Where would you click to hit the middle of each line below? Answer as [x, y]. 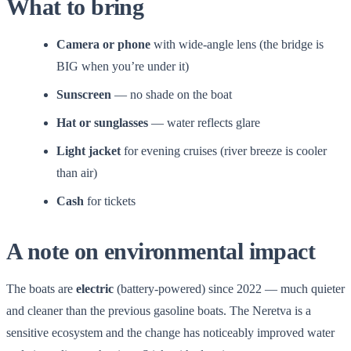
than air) [77, 172]
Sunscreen [84, 94]
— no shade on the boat [172, 94]
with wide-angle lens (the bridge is [237, 44]
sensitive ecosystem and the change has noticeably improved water [170, 332]
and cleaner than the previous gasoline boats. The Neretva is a [159, 310]
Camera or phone [103, 44]
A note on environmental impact [161, 251]
